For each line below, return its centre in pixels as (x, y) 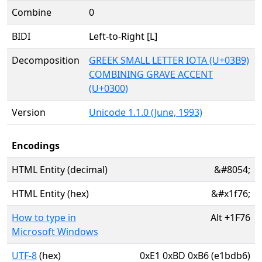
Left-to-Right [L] (123, 36)
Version (29, 112)
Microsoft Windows (55, 232)
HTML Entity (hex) (50, 194)
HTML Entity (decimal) (60, 170)
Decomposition (46, 60)
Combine (32, 12)
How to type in (44, 218)
